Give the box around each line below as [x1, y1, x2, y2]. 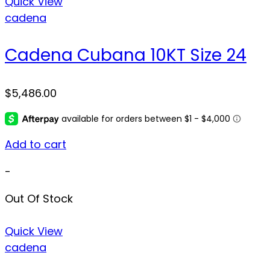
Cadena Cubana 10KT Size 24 [5, 43, 246, 67]
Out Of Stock [5, 190, 73, 206]
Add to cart [5, 136, 66, 152]
